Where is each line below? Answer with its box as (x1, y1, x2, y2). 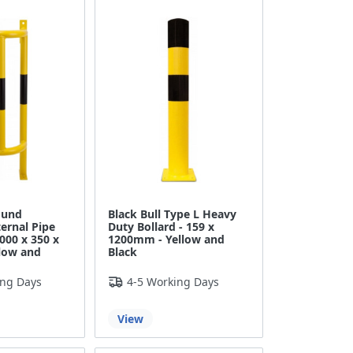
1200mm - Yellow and (108, 232, 225, 247)
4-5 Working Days (127, 274, 220, 290)
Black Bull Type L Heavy (108, 206, 237, 222)
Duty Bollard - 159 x (108, 219, 215, 235)
